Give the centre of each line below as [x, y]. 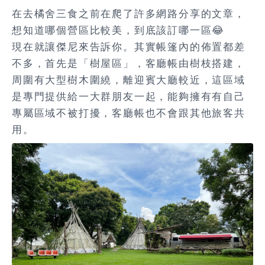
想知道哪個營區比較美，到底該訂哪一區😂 [119, 30]
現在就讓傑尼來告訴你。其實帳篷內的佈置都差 [129, 47]
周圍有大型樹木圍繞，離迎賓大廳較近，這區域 [129, 80]
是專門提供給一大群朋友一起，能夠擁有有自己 [129, 96]
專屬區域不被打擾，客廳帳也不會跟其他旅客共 [129, 113]
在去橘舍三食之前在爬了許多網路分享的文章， [129, 14]
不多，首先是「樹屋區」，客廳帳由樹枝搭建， [129, 63]
